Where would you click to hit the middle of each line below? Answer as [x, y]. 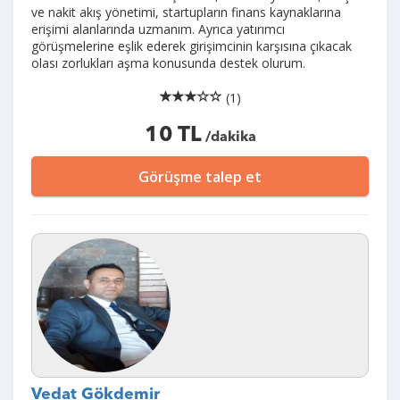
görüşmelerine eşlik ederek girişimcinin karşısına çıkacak [192, 46]
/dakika [229, 137]
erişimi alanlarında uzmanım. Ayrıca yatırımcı [158, 29]
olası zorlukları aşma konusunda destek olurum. [168, 63]
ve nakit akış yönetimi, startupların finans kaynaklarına [186, 12]
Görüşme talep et [200, 177]
